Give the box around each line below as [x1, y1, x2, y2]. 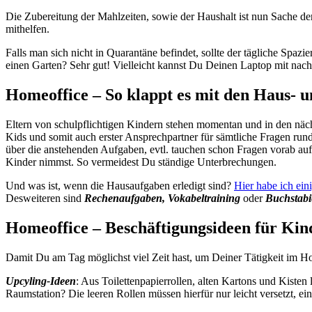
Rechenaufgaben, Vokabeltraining [84, 192, 240, 204]
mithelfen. [6, 23, 49, 36]
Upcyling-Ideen [6, 274, 76, 287]
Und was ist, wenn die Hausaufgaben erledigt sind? [6, 179, 234, 192]
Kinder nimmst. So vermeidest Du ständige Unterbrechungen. [6, 155, 276, 168]
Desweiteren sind [6, 192, 84, 204]
